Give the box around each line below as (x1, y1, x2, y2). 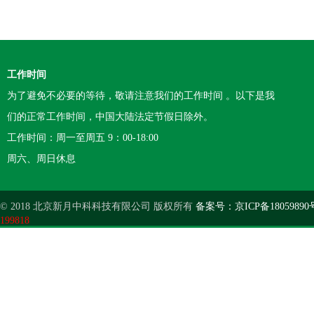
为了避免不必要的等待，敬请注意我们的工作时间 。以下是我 (7, 90, 275, 102)
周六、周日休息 (7, 153, 76, 165)
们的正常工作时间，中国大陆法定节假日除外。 (7, 111, 213, 123)
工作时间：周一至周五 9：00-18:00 (7, 132, 158, 144)
